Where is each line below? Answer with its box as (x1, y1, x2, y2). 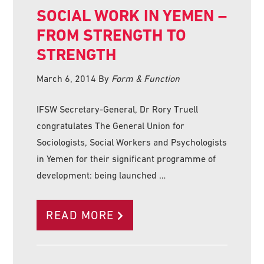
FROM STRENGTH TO (37, 25, 187, 45)
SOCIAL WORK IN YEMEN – (37, 5, 227, 25)
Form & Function (111, 72, 180, 84)
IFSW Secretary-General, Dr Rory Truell (37, 103, 199, 114)
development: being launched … (37, 169, 166, 180)
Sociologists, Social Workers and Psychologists (37, 136, 227, 147)
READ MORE (46, 208, 114, 222)
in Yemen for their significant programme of (37, 153, 216, 164)
